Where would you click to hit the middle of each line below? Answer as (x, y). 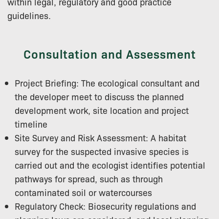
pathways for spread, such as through (89, 178)
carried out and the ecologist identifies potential (110, 164)
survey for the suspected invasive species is (102, 151)
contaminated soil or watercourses (83, 192)
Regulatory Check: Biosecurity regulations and (105, 206)
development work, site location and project (102, 110)
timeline (31, 123)
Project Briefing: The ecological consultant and (107, 82)
